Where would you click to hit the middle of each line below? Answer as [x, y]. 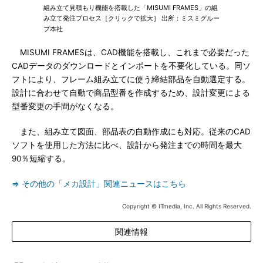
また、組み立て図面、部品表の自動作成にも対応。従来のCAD [131, 131]
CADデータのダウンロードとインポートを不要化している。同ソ [131, 66]
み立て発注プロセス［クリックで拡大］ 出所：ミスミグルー [131, 18]
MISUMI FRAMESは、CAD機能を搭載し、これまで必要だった [131, 52]
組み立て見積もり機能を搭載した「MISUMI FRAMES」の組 [131, 8]
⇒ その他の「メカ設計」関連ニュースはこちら [99, 184]
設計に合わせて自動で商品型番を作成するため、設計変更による [131, 93]
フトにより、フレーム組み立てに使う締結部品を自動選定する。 [131, 79]
